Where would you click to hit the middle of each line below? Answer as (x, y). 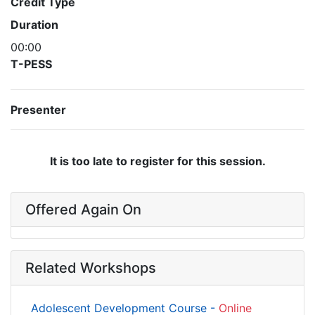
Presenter (38, 110)
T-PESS (31, 64)
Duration (34, 25)
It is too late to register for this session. (157, 161)
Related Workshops (91, 268)
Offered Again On (83, 210)
